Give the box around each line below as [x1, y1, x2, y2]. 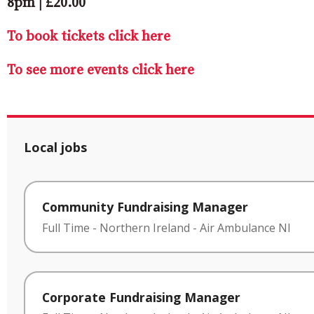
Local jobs [24, 138, 87, 156]
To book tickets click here [7, 27, 170, 46]
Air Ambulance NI [200, 219, 291, 235]
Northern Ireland [100, 219, 190, 235]
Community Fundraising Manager [42, 198, 248, 215]
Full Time [42, 219, 90, 235]
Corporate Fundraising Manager [42, 288, 240, 306]
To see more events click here [7, 61, 194, 79]
